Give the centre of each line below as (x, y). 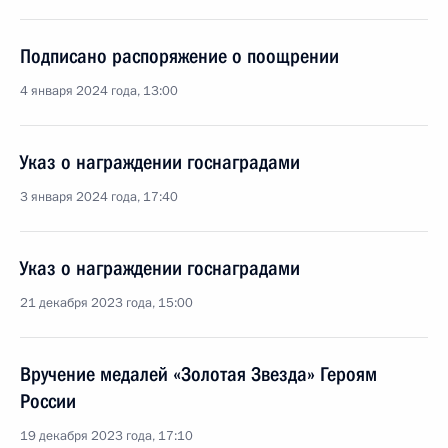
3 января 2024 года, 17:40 (99, 197)
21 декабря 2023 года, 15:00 (106, 303)
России (48, 401)
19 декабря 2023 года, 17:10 (106, 436)
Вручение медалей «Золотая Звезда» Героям (198, 374)
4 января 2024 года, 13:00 (99, 91)
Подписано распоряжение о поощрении (179, 56)
